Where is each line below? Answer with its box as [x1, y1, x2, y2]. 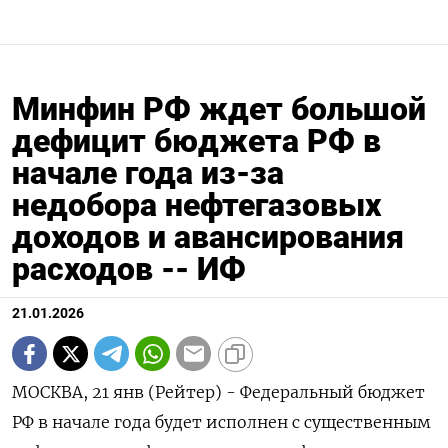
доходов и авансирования [12, 218, 404, 257]
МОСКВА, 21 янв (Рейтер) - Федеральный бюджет [12, 382, 425, 403]
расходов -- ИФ [12, 250, 246, 289]
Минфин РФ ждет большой [12, 90, 426, 129]
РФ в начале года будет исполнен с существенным [12, 412, 431, 433]
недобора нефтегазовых [12, 186, 381, 225]
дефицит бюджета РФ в [12, 122, 381, 161]
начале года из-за [12, 154, 284, 193]
